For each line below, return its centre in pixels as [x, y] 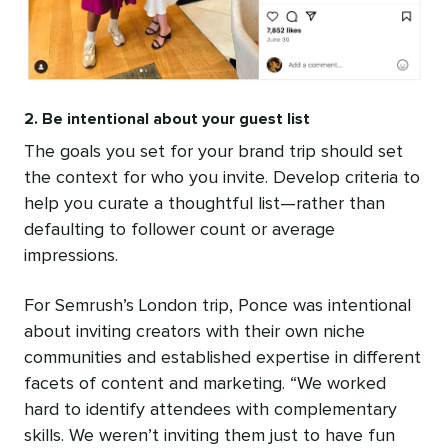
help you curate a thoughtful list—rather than [204, 204]
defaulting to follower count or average [179, 230]
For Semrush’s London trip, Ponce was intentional [217, 306]
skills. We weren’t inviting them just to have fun [209, 436]
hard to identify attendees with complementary [210, 410]
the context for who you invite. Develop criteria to [222, 178]
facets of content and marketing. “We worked [205, 384]
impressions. [71, 256]
